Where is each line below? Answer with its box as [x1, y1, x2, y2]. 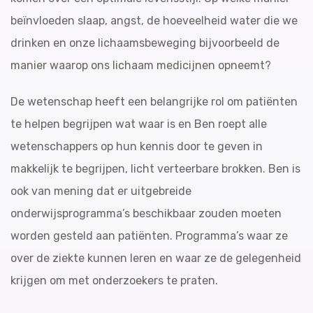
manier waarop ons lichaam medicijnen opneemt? [10, 59, 271, 72]
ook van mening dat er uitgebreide [10, 184, 191, 198]
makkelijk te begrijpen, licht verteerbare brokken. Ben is [10, 162, 300, 175]
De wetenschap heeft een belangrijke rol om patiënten [10, 95, 298, 108]
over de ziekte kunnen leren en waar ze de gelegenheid [10, 252, 301, 265]
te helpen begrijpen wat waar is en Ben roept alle [10, 117, 267, 131]
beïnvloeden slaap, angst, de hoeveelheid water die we [10, 14, 298, 27]
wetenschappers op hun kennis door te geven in [10, 140, 263, 153]
